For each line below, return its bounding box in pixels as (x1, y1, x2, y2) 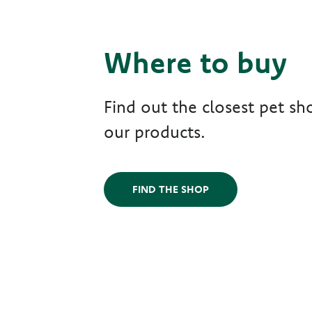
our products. (104, 121, 206, 143)
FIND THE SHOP (132, 182, 210, 196)
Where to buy (104, 44, 288, 81)
